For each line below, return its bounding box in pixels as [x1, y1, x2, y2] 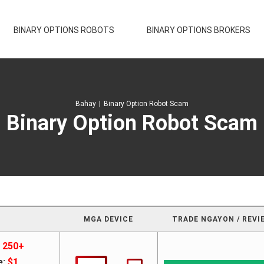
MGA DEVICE [84, 215, 133, 223]
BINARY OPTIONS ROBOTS [14, 25, 114, 35]
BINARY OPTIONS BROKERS [147, 25, 250, 35]
